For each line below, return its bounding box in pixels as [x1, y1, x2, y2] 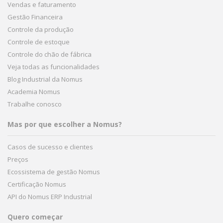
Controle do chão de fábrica [7, 49, 92, 59]
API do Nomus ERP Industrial [7, 192, 92, 201]
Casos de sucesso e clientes [7, 142, 93, 151]
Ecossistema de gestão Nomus [7, 167, 100, 176]
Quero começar [7, 212, 63, 222]
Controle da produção [7, 24, 74, 34]
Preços [7, 154, 28, 164]
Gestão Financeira [7, 12, 63, 21]
